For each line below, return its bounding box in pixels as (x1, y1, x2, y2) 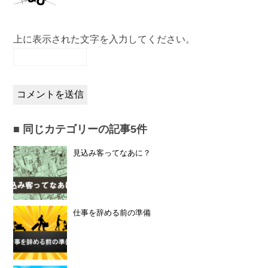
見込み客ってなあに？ (73, 148, 151, 157)
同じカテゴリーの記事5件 (23, 123, 148, 135)
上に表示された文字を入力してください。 (13, 33, 196, 44)
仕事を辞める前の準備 (73, 208, 151, 217)
